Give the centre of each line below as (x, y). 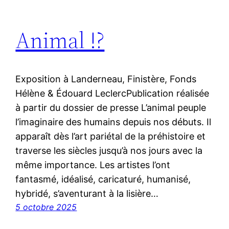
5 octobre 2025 (46, 207)
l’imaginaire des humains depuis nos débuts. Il (113, 122)
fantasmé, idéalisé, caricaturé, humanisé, (103, 179)
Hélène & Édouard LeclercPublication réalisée (112, 94)
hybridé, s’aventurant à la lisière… (87, 194)
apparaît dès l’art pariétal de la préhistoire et (111, 136)
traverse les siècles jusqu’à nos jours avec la (109, 151)
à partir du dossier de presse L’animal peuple (111, 108)
